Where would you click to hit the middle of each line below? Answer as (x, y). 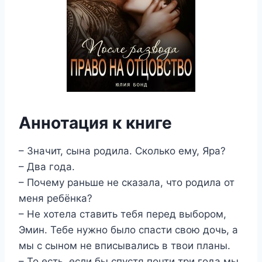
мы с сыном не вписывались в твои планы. (125, 246)
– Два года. (47, 167)
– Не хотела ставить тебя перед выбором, (123, 214)
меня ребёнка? (56, 198)
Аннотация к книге (95, 123)
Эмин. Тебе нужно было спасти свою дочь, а (128, 230)
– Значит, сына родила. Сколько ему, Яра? (122, 151)
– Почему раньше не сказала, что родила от (127, 182)
